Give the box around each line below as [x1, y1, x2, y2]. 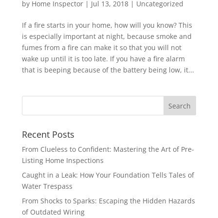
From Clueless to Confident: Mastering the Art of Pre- [21, 145, 194, 154]
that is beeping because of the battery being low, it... [21, 65, 194, 74]
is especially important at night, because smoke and [21, 32, 192, 41]
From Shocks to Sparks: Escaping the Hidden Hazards [21, 196, 195, 205]
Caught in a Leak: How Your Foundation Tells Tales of [21, 170, 194, 180]
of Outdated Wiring [21, 207, 85, 217]
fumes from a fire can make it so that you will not [21, 43, 182, 52]
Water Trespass [21, 182, 73, 191]
